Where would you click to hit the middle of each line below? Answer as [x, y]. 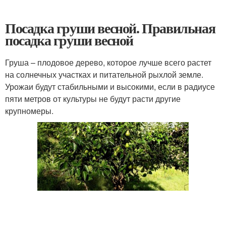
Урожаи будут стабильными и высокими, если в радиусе [110, 86]
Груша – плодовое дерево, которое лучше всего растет [108, 62]
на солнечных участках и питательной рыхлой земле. [104, 74]
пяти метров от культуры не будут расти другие [93, 98]
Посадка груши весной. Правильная [110, 28]
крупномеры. [29, 110]
